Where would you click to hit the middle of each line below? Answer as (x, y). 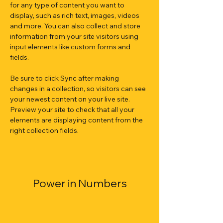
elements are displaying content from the (77, 120)
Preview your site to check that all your (73, 110)
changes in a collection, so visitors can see (79, 89)
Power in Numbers (80, 183)
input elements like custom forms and (71, 47)
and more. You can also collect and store (76, 26)
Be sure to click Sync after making (65, 78)
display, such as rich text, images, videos (75, 15)
